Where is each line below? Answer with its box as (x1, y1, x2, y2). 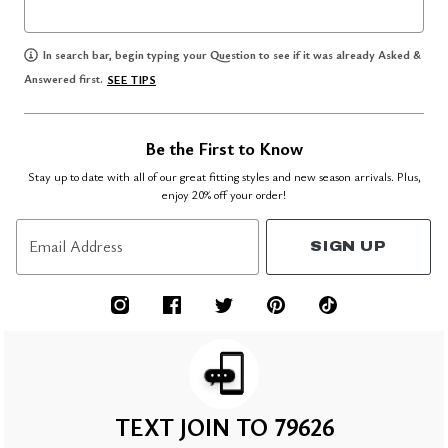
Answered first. (24, 69, 103, 86)
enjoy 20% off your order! (162, 185, 286, 202)
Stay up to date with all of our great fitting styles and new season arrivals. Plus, (27, 167, 421, 184)
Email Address (29, 234, 123, 257)
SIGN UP (310, 239, 387, 255)
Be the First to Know (145, 135, 303, 160)
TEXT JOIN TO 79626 (114, 410, 334, 443)
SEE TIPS (107, 70, 156, 87)
